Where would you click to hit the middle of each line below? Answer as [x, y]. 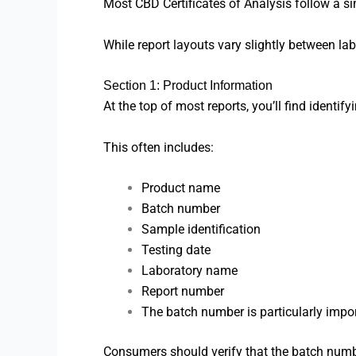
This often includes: [159, 147]
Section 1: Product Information [188, 86]
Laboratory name [190, 271]
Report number [183, 292]
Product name [181, 188]
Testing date [176, 250]
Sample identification [201, 230]
